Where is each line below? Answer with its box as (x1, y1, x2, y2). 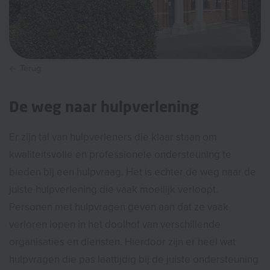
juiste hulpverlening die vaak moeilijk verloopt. (9, 183, 218, 196)
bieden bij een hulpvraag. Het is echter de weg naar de (9, 165, 256, 178)
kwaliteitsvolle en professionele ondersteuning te (9, 148, 231, 161)
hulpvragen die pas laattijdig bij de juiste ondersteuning (9, 253, 259, 266)
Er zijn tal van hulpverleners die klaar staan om (9, 130, 217, 143)
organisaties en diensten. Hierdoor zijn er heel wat (9, 235, 236, 248)
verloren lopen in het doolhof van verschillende (9, 218, 221, 231)
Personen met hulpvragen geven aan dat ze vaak (9, 200, 228, 213)
